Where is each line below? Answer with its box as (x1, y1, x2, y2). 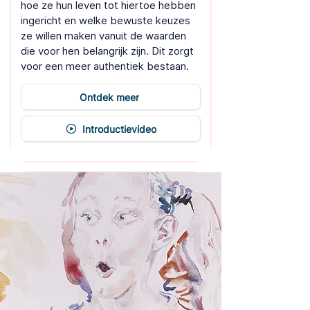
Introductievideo (82, 122, 156, 135)
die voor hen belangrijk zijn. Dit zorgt (21, 44, 194, 57)
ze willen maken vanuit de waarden (21, 29, 186, 42)
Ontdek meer (80, 91, 139, 103)
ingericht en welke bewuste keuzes (21, 14, 190, 27)
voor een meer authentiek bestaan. (21, 60, 189, 73)
